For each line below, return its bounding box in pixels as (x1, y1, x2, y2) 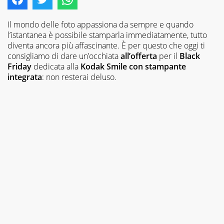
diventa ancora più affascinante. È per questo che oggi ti (7, 39, 205, 51)
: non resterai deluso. (42, 71, 116, 82)
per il (157, 50, 179, 61)
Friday (7, 60, 31, 72)
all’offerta (120, 50, 157, 61)
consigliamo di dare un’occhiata (7, 50, 120, 61)
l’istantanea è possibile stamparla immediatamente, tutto (7, 29, 207, 40)
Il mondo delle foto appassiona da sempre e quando (7, 18, 193, 30)
